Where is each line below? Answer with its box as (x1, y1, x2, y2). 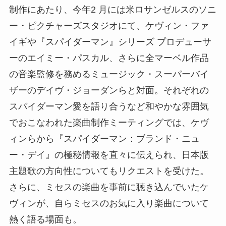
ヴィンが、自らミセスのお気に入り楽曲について (9, 198, 209, 209)
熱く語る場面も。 (9, 214, 82, 225)
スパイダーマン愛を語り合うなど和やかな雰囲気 (9, 101, 209, 112)
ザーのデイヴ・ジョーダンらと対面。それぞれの (9, 85, 209, 96)
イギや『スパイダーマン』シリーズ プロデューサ (9, 37, 211, 47)
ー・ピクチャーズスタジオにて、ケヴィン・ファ (9, 21, 209, 31)
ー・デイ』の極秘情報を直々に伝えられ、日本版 (9, 150, 209, 160)
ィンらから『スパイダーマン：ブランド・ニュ (9, 134, 200, 144)
